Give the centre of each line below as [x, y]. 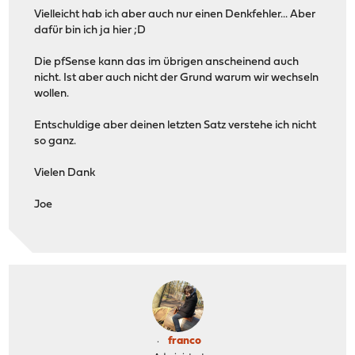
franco [185, 341]
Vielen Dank [65, 173]
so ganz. [55, 141]
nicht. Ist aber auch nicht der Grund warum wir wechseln [177, 78]
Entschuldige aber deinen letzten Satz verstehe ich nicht [176, 125]
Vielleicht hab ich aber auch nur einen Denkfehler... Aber [175, 14]
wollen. [52, 94]
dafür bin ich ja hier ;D [90, 30]
